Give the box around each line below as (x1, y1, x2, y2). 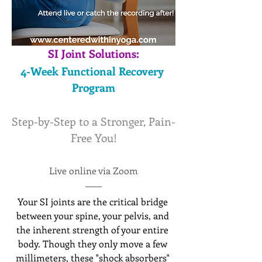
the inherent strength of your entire (16, 223, 168, 236)
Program (72, 80, 115, 95)
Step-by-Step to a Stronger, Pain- (12, 114, 175, 129)
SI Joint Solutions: (48, 46, 139, 61)
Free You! (70, 130, 117, 146)
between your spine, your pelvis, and (16, 209, 169, 222)
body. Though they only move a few (18, 237, 167, 250)
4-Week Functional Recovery (20, 64, 164, 79)
